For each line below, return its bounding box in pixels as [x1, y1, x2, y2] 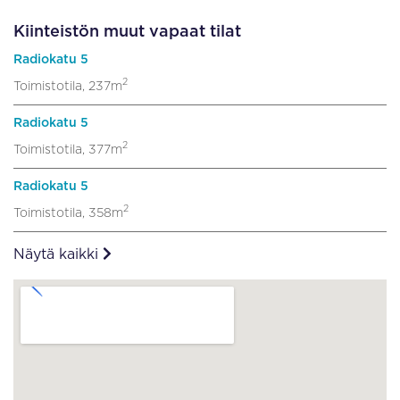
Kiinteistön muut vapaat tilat [13, 23, 241, 40]
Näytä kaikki [13, 246, 103, 262]
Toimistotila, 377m [13, 143, 122, 156]
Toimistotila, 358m [13, 206, 123, 220]
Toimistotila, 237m [13, 79, 122, 93]
